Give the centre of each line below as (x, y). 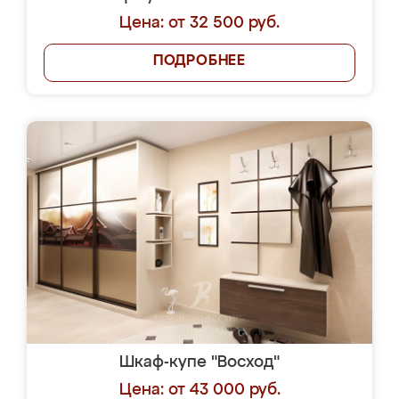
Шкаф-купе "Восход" (199, 362)
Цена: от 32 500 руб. (199, 23)
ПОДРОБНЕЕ (199, 61)
